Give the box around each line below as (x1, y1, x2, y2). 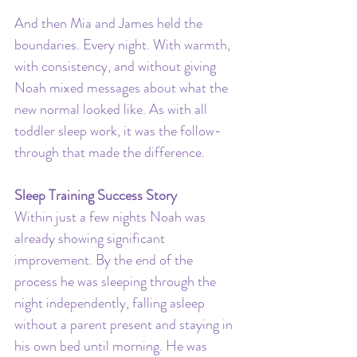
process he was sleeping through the (14, 270, 219, 292)
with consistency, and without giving (14, 55, 219, 76)
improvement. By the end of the (14, 249, 196, 270)
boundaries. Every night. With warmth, (14, 33, 233, 55)
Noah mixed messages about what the (14, 76, 231, 98)
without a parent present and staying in (14, 313, 236, 335)
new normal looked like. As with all (14, 98, 210, 120)
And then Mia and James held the (14, 12, 206, 33)
